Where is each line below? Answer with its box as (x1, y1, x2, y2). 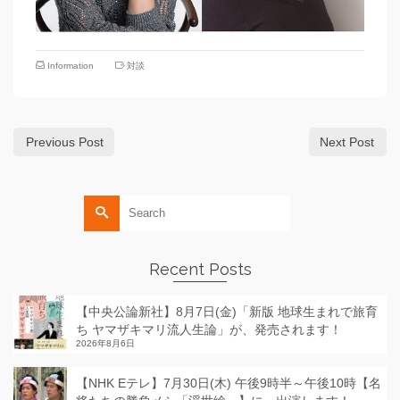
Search (84, 196, 126, 212)
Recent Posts (148, 259, 252, 279)
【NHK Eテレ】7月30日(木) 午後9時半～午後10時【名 (76, 375, 381, 390)
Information (47, 60, 94, 71)
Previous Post (26, 134, 104, 149)
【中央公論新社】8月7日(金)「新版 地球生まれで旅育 (76, 304, 378, 319)
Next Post (320, 134, 374, 149)
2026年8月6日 (76, 337, 135, 348)
